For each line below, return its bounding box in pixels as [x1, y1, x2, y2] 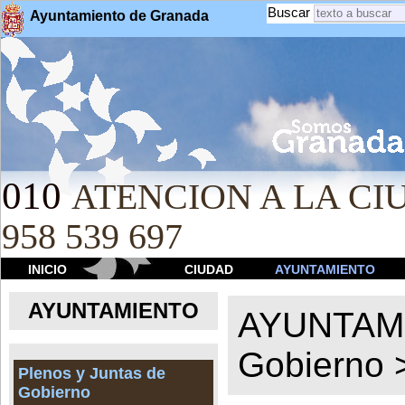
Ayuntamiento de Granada [30, 8, 209, 24]
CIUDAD [184, 262, 233, 277]
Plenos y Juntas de [18, 364, 166, 383]
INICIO [28, 262, 67, 277]
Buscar [267, 5, 310, 20]
